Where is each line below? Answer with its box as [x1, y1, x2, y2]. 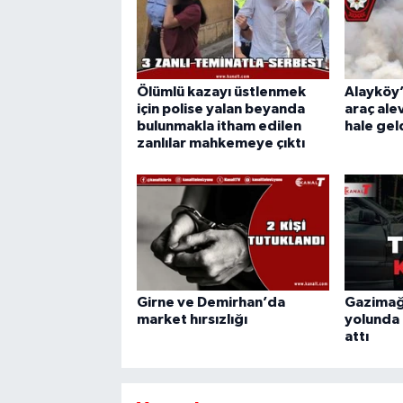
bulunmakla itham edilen [136, 118, 301, 133]
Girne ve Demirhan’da [136, 294, 285, 309]
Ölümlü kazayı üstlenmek [136, 84, 306, 99]
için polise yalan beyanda [136, 101, 305, 116]
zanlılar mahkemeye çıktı [136, 135, 305, 150]
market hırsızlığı [136, 311, 247, 327]
